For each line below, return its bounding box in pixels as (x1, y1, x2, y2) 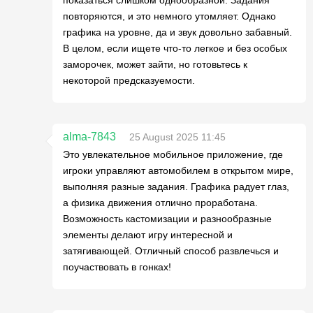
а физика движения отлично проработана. (63, 196, 258, 208)
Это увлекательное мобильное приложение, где (63, 148, 283, 160)
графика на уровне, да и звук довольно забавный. (63, 26, 292, 38)
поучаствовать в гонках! (63, 261, 171, 272)
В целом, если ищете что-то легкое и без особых (63, 42, 287, 54)
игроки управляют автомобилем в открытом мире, (63, 164, 293, 176)
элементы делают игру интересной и (63, 228, 233, 240)
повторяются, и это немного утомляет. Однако (63, 10, 276, 22)
